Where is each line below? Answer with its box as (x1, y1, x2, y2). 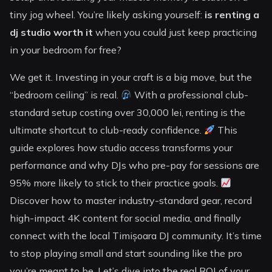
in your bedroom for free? (10, 44, 122, 56)
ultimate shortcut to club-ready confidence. (10, 124, 205, 137)
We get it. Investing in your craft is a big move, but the (10, 71, 253, 84)
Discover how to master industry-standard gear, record (10, 194, 253, 207)
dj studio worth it (10, 26, 93, 39)
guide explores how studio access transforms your (10, 141, 233, 154)
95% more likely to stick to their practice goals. (10, 177, 221, 189)
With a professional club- (132, 89, 249, 101)
